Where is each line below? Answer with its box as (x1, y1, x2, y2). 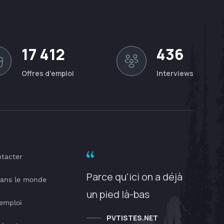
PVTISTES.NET (106, 213, 158, 222)
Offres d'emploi (21, 68, 74, 78)
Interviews (156, 68, 193, 78)
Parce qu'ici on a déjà (86, 170, 182, 183)
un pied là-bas (86, 187, 149, 201)
